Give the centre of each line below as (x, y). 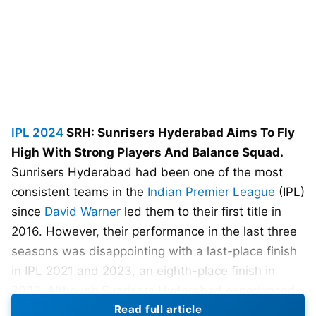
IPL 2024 (37, 132)
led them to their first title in (201, 211)
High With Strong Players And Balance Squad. (147, 152)
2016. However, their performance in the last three (154, 231)
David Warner (83, 211)
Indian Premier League (211, 192)
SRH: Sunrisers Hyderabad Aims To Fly (179, 132)
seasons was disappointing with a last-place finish (154, 251)
